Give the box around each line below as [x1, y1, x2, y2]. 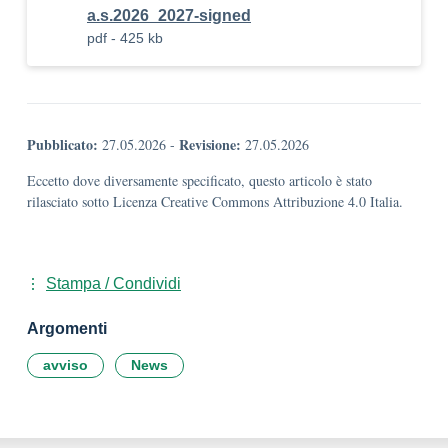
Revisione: [179, 134, 241, 155]
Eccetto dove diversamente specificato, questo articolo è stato [27, 171, 372, 190]
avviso [43, 357, 88, 373]
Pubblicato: [27, 134, 98, 155]
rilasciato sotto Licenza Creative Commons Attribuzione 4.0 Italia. [27, 192, 403, 211]
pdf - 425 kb [87, 30, 163, 46]
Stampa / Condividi [46, 275, 181, 292]
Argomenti [27, 320, 107, 337]
